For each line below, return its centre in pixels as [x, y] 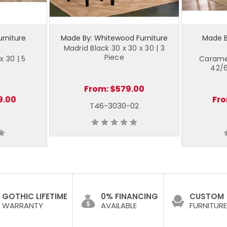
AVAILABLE [119, 205]
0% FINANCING [129, 196]
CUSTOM [207, 196]
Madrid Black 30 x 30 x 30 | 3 [114, 48]
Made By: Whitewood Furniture [114, 38]
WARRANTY [23, 205]
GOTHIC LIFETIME [35, 196]
